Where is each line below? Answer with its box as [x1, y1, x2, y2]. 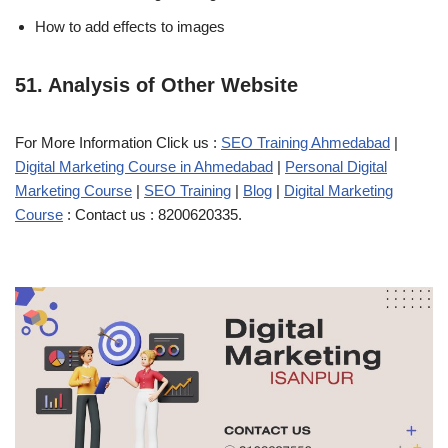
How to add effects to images [35, 17, 225, 35]
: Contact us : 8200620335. [63, 205, 242, 223]
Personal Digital [285, 157, 387, 175]
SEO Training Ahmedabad [221, 133, 390, 151]
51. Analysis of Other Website [15, 73, 304, 96]
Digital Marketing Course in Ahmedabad [15, 157, 273, 175]
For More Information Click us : [15, 133, 221, 151]
